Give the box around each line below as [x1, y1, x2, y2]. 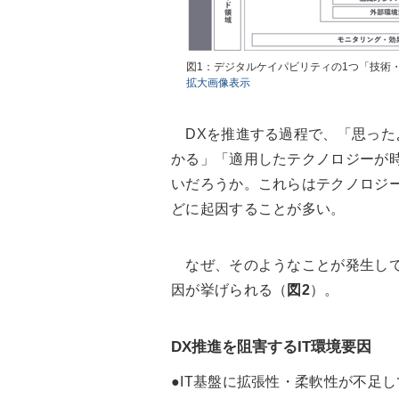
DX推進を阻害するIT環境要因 [171, 338, 371, 356]
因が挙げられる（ [171, 282, 288, 298]
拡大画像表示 [186, 77, 250, 90]
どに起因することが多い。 [171, 201, 346, 217]
